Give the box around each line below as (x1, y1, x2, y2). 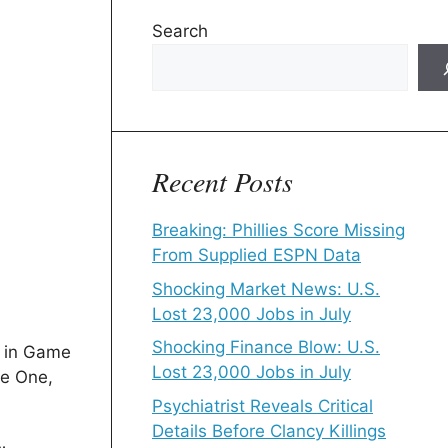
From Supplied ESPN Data (152, 245, 361, 265)
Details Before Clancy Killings (152, 420, 386, 441)
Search (152, 21, 208, 41)
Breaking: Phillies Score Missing (152, 220, 405, 240)
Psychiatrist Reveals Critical (152, 395, 373, 416)
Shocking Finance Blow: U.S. (152, 337, 380, 357)
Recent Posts (152, 162, 293, 200)
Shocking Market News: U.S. (152, 278, 380, 299)
